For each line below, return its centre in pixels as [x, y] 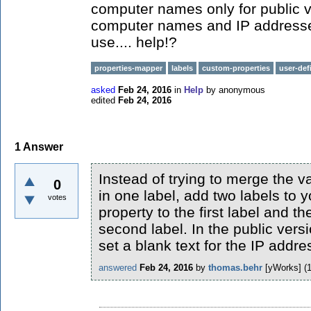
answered [118, 267]
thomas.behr [235, 267]
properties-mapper [128, 68]
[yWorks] [283, 267]
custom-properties [236, 68]
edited [103, 100]
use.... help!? [134, 42]
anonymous [242, 90]
